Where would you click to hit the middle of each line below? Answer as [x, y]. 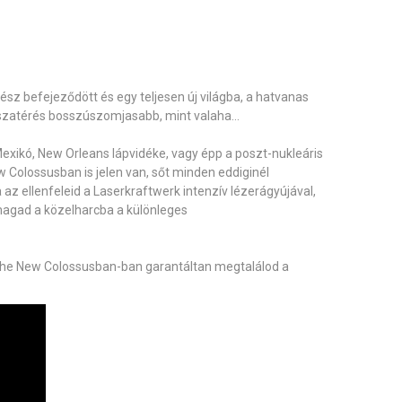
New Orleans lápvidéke [102, 154]
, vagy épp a [201, 154]
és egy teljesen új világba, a [177, 97]
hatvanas [282, 97]
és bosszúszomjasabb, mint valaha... [137, 116]
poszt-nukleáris [279, 154]
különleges [156, 210]
